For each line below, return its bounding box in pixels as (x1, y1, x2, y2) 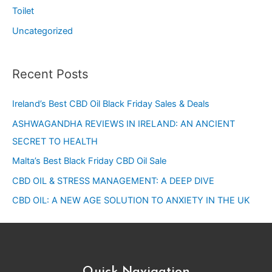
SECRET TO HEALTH (12, 135, 98, 147)
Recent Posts (12, 66, 88, 81)
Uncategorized (12, 25, 73, 36)
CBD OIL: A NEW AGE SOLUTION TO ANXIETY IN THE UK (12, 195, 250, 206)
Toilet (12, 5, 34, 17)
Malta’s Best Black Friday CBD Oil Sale (12, 155, 166, 167)
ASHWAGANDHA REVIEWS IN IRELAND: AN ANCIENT (12, 118, 235, 129)
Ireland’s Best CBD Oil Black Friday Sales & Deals (12, 98, 209, 109)
